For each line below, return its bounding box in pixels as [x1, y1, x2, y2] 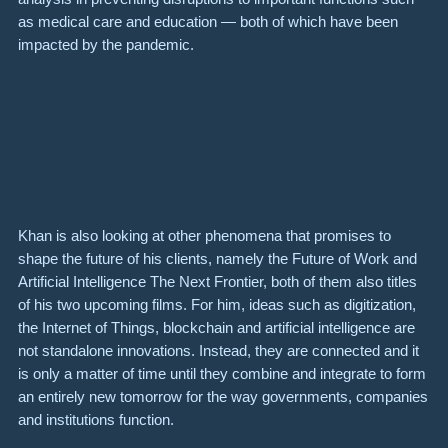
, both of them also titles [263, 273, 417, 291]
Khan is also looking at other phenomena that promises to [18, 227, 391, 245]
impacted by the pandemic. [18, 35, 194, 53]
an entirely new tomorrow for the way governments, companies [18, 388, 428, 406]
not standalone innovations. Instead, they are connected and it [18, 342, 419, 360]
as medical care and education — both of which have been [18, 12, 398, 30]
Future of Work [292, 250, 389, 268]
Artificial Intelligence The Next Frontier [18, 273, 263, 291]
